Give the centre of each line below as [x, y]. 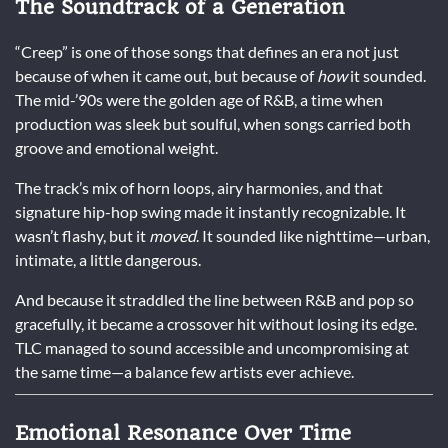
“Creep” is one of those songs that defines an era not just [207, 51]
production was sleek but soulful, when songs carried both [213, 123]
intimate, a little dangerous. [108, 259]
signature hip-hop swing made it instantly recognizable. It [210, 211]
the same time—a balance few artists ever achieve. [184, 371]
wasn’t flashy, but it [82, 235]
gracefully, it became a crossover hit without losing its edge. [216, 323]
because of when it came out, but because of [166, 75]
